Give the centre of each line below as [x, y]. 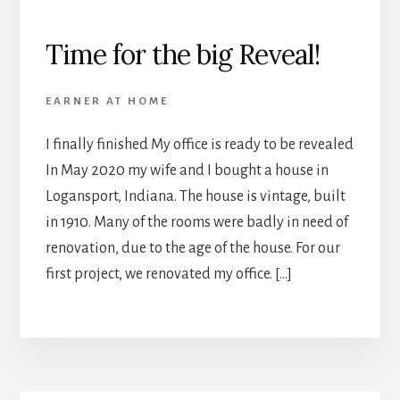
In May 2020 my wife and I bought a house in [187, 170]
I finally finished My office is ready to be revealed [199, 144]
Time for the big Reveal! [182, 54]
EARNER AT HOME [107, 101]
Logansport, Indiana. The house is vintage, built [195, 196]
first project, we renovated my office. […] [168, 274]
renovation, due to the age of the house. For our [192, 248]
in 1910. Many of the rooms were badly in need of [196, 222]
